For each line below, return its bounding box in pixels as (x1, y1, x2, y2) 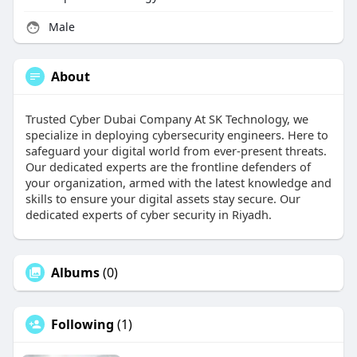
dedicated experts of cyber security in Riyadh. (25, 206, 272, 222)
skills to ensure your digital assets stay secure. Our (25, 190, 300, 206)
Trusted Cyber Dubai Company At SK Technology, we (25, 110, 308, 127)
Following (50, 315, 114, 333)
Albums (50, 263, 100, 281)
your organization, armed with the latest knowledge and (25, 174, 331, 190)
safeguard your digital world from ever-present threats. (25, 142, 327, 159)
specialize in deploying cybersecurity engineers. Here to (25, 126, 328, 143)
